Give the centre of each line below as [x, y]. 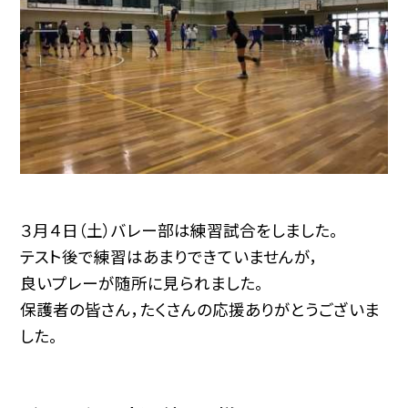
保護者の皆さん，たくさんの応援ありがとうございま [200, 309]
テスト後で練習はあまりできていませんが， [169, 256]
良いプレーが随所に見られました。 [142, 282]
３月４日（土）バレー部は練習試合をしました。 [179, 229]
